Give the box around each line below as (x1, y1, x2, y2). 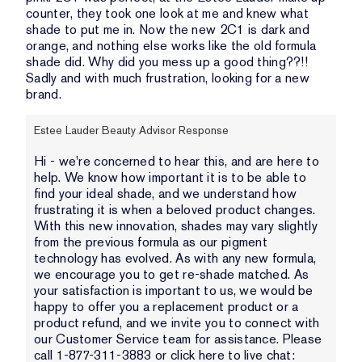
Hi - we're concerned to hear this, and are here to (34, 153, 319, 170)
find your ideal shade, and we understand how (34, 185, 297, 203)
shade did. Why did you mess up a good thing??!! (26, 53, 309, 71)
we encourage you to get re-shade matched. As (34, 266, 309, 284)
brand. (26, 86, 61, 103)
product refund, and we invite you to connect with (34, 314, 320, 332)
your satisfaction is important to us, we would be (34, 282, 314, 300)
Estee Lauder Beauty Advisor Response (34, 123, 229, 138)
